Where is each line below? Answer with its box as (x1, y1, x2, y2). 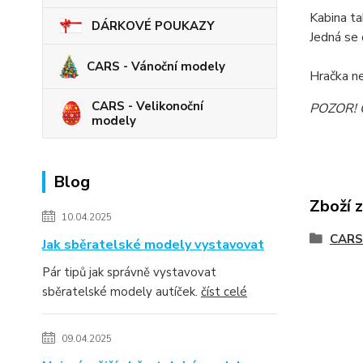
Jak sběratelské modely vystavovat (42, 235, 264, 254)
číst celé (201, 283, 247, 300)
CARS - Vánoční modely (87, 58, 225, 75)
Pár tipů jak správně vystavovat (42, 263, 216, 280)
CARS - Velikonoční (92, 97, 203, 114)
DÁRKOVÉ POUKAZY (92, 17, 215, 34)
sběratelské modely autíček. (42, 283, 201, 300)
